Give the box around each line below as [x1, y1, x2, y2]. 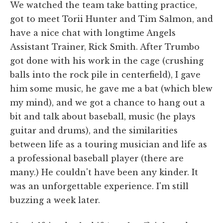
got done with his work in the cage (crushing [10, 55, 204, 66]
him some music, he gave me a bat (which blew [10, 83, 213, 94]
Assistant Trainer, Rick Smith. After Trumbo [10, 41, 200, 52]
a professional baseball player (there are [10, 153, 184, 163]
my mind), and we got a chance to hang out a [10, 97, 205, 108]
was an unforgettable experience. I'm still [10, 181, 189, 191]
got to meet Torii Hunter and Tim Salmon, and [10, 13, 213, 24]
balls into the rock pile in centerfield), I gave [10, 69, 201, 80]
